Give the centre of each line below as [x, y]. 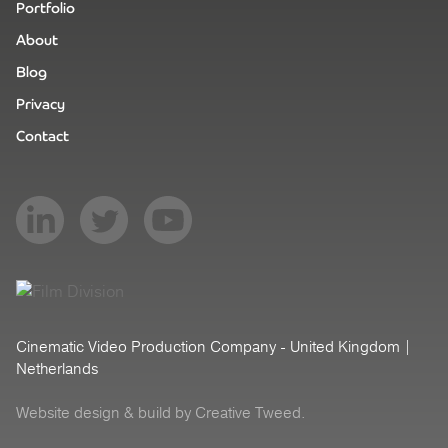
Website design [68, 412]
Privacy [40, 103]
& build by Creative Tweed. [213, 412]
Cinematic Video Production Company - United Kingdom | [213, 346]
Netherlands [57, 368]
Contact [42, 135]
